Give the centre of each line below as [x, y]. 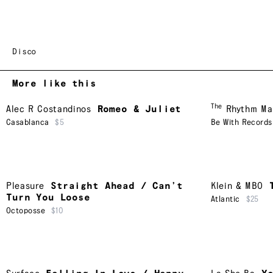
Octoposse [26, 211]
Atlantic [225, 199]
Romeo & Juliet [139, 110]
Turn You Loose [48, 197]
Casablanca [28, 123]
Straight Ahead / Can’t [117, 186]
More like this [54, 84]
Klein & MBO [237, 186]
